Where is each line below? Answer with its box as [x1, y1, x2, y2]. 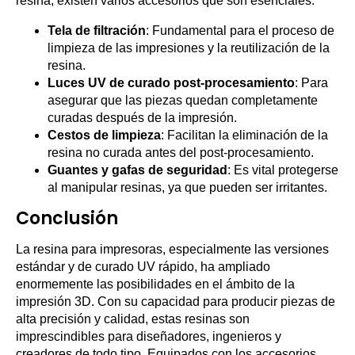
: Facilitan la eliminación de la [161, 128, 328, 142]
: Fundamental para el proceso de [146, 24, 334, 37]
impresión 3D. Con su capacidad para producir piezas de [16, 295, 335, 308]
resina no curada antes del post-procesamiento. [48, 146, 314, 159]
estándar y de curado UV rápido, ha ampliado [16, 260, 270, 273]
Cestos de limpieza [48, 128, 161, 142]
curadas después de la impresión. [48, 111, 237, 124]
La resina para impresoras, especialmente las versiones [16, 242, 329, 256]
